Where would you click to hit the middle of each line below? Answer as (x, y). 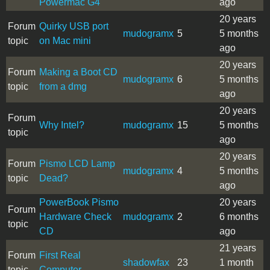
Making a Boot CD (78, 72)
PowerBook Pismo (79, 202)
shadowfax (146, 262)
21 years (238, 248)
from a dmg (63, 86)
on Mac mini (65, 40)
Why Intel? (62, 125)
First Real (60, 255)
